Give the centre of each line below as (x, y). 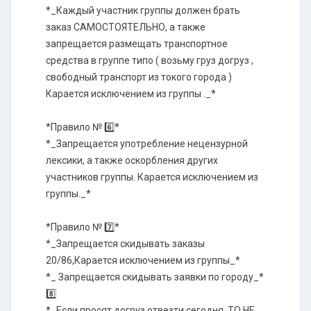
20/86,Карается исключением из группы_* (143, 260)
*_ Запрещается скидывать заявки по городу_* (155, 277)
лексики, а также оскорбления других (132, 160)
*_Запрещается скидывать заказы (125, 243)
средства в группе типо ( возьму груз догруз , (150, 60)
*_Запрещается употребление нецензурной (147, 143)
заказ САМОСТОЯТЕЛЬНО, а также (126, 27)
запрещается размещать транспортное (137, 43)
